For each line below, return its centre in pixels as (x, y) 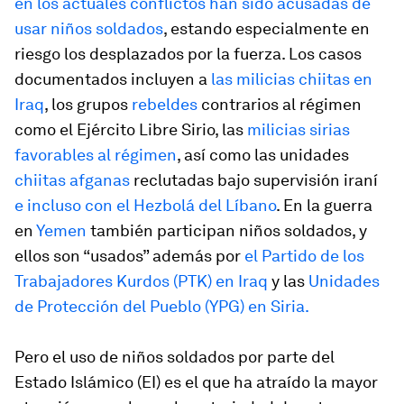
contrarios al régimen (280, 104)
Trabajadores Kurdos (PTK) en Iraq (141, 281)
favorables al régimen (96, 155)
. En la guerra (324, 205)
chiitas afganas (72, 180)
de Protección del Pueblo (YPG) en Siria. (162, 306)
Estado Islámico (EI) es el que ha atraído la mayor (196, 382)
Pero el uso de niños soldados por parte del (174, 357)
